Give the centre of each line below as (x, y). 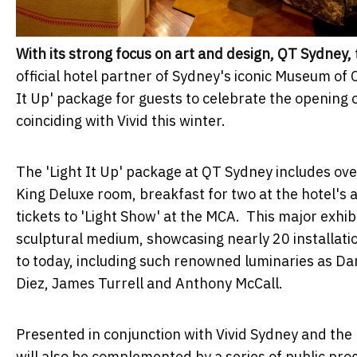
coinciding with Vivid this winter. (121, 120)
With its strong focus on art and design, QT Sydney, (184, 53)
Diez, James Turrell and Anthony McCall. (149, 283)
